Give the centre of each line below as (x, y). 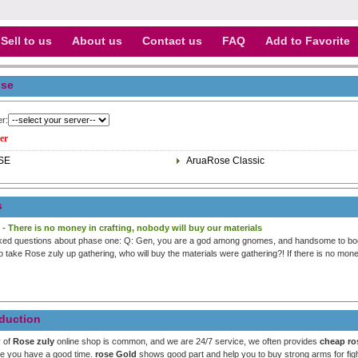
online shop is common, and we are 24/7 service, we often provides (187, 341)
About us (97, 41)
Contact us (172, 41)
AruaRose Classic (225, 161)
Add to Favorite (308, 41)
